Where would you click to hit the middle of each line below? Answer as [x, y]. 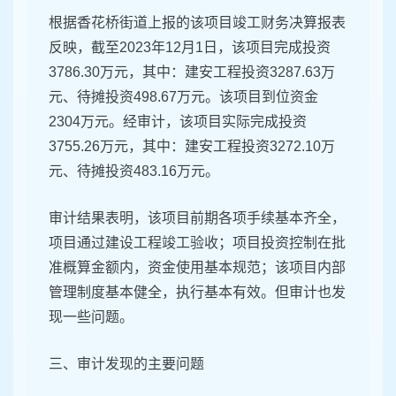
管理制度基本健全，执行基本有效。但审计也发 [197, 293]
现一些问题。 [91, 317]
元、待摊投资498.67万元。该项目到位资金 [183, 97]
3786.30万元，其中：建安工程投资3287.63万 [192, 72]
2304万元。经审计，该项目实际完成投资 [178, 122]
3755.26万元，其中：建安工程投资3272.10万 [192, 147]
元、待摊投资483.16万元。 [134, 171]
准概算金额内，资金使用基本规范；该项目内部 [197, 268]
